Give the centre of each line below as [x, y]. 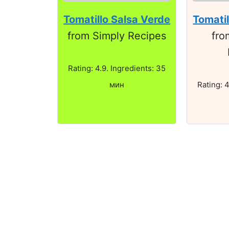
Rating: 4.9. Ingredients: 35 [117, 68]
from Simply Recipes [117, 36]
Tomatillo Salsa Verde [117, 19]
